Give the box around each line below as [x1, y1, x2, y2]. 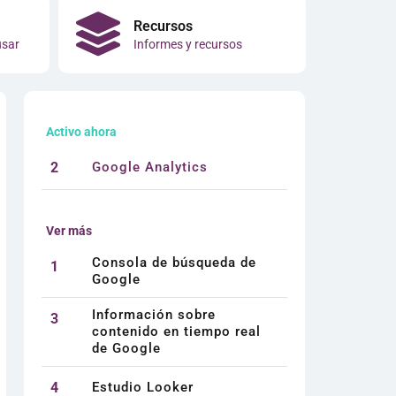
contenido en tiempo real [91, 323, 261, 339]
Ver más [45, 223, 92, 238]
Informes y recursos [133, 36, 242, 51]
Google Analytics [91, 159, 208, 176]
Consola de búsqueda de [91, 254, 256, 270]
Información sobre [91, 306, 216, 323]
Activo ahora [45, 124, 117, 139]
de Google [91, 339, 161, 356]
